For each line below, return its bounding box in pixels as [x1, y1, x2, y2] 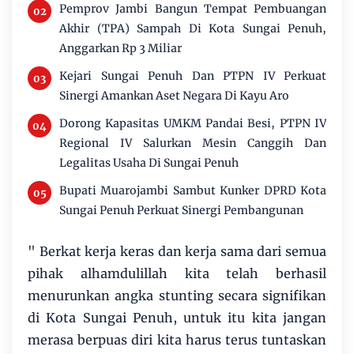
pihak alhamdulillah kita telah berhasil [28, 265, 326, 282]
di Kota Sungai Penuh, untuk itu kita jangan [28, 310, 326, 326]
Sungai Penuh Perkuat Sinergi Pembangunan [59, 203, 303, 218]
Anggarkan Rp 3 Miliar [59, 41, 182, 56]
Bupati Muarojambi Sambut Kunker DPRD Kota [59, 183, 326, 198]
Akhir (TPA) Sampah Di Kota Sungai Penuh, [59, 21, 326, 36]
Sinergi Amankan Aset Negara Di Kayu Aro [59, 88, 289, 104]
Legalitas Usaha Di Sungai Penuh [59, 156, 239, 171]
